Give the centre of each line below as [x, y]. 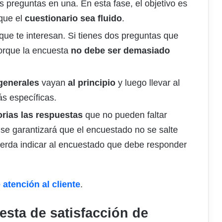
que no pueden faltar [125, 115]
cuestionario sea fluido [73, 19]
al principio [90, 83]
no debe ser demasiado [120, 51]
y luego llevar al [148, 83]
